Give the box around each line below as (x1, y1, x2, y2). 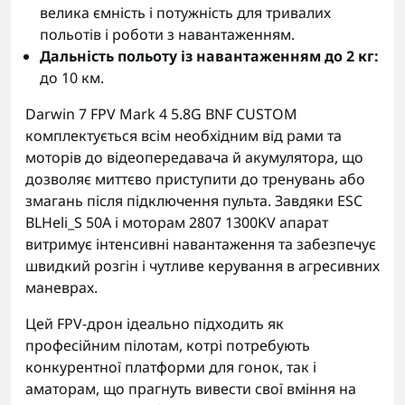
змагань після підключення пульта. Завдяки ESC (25, 191, 363, 212)
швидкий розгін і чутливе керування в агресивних (25, 256, 380, 277)
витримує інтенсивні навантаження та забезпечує (25, 234, 376, 255)
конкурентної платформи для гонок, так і (25, 357, 316, 378)
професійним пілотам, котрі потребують (25, 335, 310, 356)
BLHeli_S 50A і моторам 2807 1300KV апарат (25, 212, 328, 233)
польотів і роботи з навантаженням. (40, 24, 295, 45)
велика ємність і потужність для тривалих (40, 3, 331, 24)
